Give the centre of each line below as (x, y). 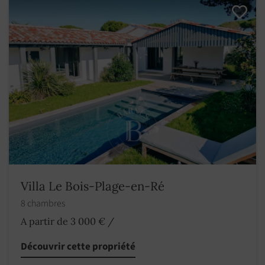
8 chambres (44, 204)
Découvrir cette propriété (78, 247)
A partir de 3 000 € (63, 222)
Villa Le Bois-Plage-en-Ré (93, 186)
